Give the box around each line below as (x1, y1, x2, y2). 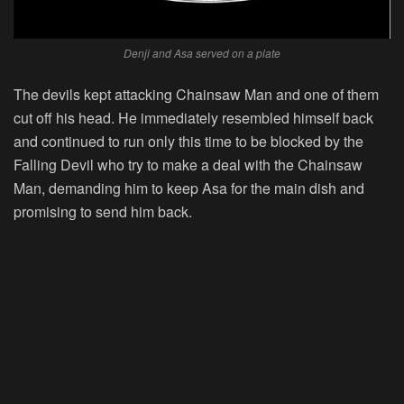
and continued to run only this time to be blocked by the (14, 131, 363, 152)
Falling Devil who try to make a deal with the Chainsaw (14, 154, 363, 176)
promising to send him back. (14, 201, 192, 223)
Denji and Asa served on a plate (124, 45, 280, 61)
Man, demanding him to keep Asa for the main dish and (14, 178, 364, 199)
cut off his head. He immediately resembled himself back (14, 107, 373, 129)
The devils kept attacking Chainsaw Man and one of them (14, 84, 379, 106)
